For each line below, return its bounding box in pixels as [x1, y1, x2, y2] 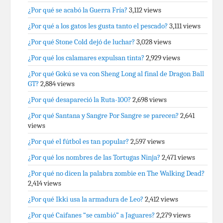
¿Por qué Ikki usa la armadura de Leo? [28, 195, 143, 204]
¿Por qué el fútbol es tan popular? [28, 137, 129, 146]
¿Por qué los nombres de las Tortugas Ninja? [28, 153, 160, 162]
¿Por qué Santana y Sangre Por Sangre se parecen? [28, 111, 179, 120]
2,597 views [130, 137, 165, 146]
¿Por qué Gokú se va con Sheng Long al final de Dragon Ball [28, 69, 204, 78]
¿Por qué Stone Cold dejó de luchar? [28, 37, 135, 46]
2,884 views [40, 79, 75, 88]
